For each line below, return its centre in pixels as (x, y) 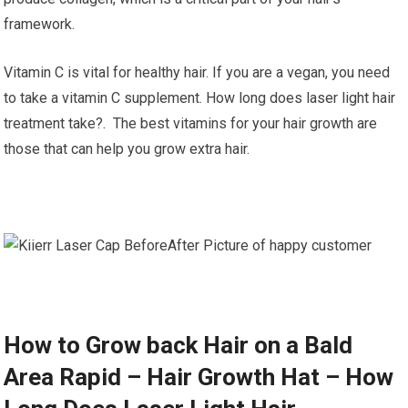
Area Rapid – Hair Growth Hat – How (199, 377)
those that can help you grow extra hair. (127, 149)
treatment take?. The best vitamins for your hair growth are (191, 123)
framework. (40, 24)
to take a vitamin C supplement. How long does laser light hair (200, 98)
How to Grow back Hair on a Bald (178, 345)
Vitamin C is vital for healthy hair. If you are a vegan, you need (197, 72)
